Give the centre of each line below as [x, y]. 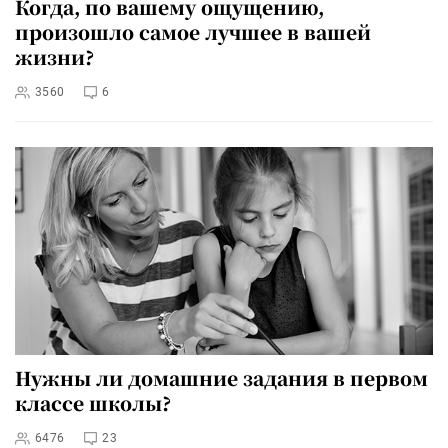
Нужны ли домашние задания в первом [221, 377]
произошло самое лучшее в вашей [193, 32]
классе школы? [93, 402]
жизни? [54, 57]
